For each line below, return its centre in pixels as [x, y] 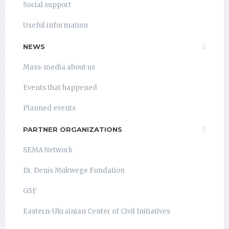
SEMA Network [48, 150]
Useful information [55, 25]
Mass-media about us [59, 67]
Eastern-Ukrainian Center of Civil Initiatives [97, 211]
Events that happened [60, 88]
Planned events [49, 108]
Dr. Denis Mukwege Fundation [74, 170]
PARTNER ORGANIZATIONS [73, 129]
